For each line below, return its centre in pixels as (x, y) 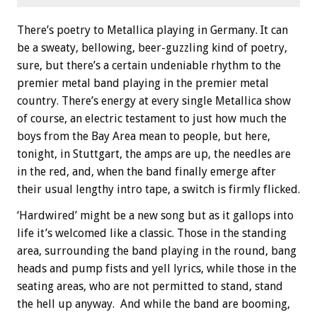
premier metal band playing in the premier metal (143, 83)
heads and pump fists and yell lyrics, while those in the (157, 268)
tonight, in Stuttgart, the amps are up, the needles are (154, 154)
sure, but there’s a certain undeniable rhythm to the (149, 65)
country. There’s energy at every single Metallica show (154, 100)
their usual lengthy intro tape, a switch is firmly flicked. (158, 189)
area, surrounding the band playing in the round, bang (157, 250)
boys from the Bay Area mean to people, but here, (144, 136)
